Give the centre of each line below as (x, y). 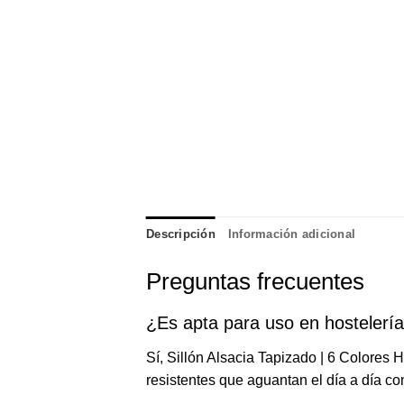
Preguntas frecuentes (255, 282)
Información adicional (292, 234)
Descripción (181, 234)
